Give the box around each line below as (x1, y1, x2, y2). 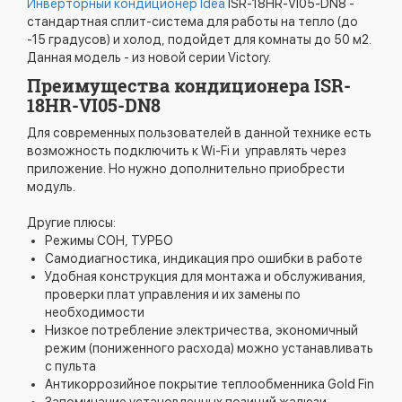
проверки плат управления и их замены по (45, 286, 301, 301)
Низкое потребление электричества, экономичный (45, 322, 358, 337)
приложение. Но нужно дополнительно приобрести (27, 161, 345, 176)
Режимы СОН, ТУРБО (45, 232, 173, 248)
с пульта (45, 358, 96, 373)
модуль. (27, 179, 75, 194)
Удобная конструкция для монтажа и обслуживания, (45, 268, 366, 284)
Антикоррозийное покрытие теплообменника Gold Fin (45, 376, 374, 391)
